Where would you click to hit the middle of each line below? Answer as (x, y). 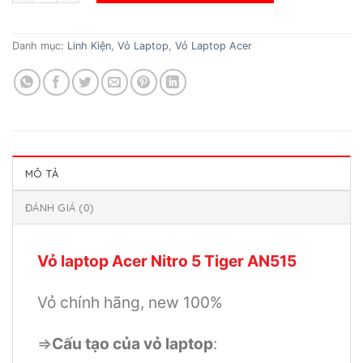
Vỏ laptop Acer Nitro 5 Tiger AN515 (167, 261)
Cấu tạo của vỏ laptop (132, 343)
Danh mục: (40, 46)
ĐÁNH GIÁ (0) (60, 208)
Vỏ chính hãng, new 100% (130, 302)
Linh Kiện (89, 46)
